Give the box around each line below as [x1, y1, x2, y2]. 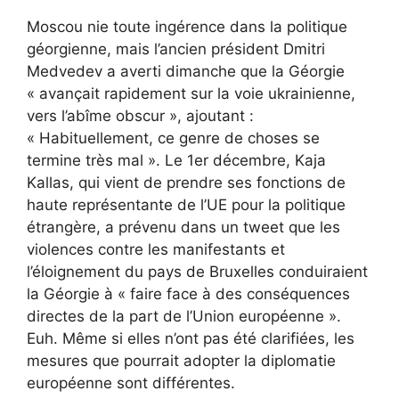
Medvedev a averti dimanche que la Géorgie [27, 62, 345, 81]
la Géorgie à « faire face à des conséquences [27, 285, 350, 304]
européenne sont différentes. [27, 374, 235, 393]
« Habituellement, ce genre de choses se [27, 129, 320, 148]
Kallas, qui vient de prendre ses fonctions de [27, 174, 346, 192]
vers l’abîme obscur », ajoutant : [27, 107, 254, 126]
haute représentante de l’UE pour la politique [27, 196, 346, 215]
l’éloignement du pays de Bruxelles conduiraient [27, 263, 368, 281]
